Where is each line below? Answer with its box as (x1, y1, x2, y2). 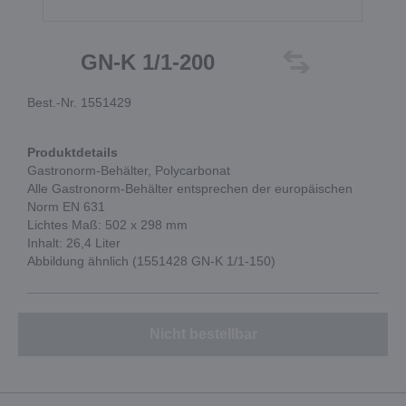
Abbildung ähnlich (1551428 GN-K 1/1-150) (27, 254, 275, 268)
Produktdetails (27, 145, 118, 159)
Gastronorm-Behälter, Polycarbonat (27, 163, 230, 178)
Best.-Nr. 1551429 (27, 95, 131, 110)
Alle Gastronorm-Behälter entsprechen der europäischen (27, 181, 353, 196)
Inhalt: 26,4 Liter (27, 236, 121, 250)
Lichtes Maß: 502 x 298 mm (27, 217, 188, 232)
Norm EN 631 (27, 199, 105, 214)
